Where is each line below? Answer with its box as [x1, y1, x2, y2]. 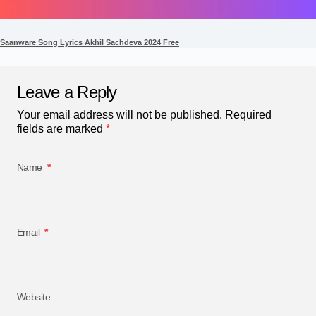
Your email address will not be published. [17, 108, 222, 121]
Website [17, 291, 51, 303]
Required [225, 108, 272, 121]
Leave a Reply [17, 82, 117, 102]
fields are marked [17, 122, 106, 135]
